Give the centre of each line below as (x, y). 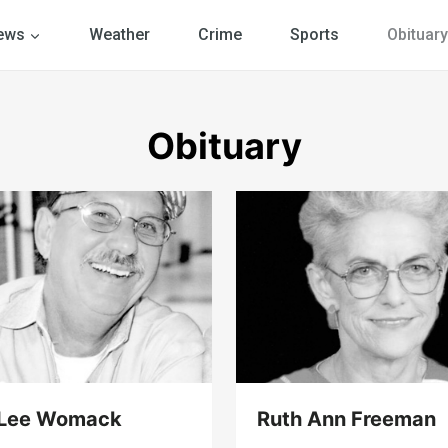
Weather (119, 34)
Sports (314, 34)
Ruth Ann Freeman (346, 419)
